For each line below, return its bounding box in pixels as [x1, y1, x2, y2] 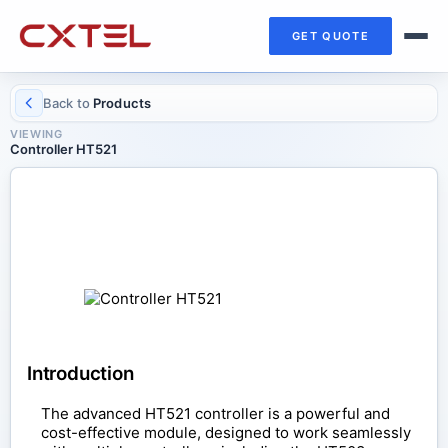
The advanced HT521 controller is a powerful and [41, 404, 390, 424]
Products [89, 94, 152, 111]
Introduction [27, 361, 134, 385]
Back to [43, 94, 90, 111]
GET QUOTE [292, 28, 369, 43]
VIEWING [10, 126, 63, 141]
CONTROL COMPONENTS [27, 188, 257, 212]
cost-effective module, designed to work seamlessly [41, 423, 411, 443]
